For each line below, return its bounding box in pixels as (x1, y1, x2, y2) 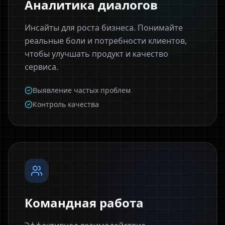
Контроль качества (33, 99, 99, 109)
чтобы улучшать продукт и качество (25, 48, 168, 59)
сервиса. (25, 61, 58, 72)
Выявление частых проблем (33, 85, 131, 95)
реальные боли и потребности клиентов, (25, 35, 187, 46)
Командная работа (25, 194, 144, 211)
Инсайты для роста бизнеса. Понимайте (25, 22, 183, 33)
